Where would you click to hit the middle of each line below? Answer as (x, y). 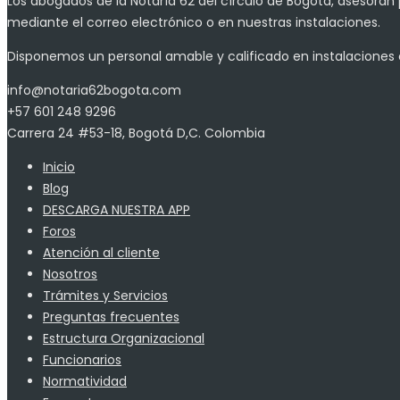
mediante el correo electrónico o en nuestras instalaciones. (194, 22)
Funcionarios (82, 359)
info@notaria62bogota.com (94, 90)
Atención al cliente (101, 252)
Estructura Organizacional (124, 338)
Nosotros (70, 274)
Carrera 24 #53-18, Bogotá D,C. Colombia (136, 133)
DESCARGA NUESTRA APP (117, 209)
